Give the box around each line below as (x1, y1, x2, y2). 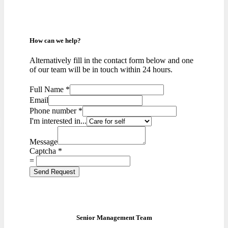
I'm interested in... (30, 117, 87, 126)
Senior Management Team (76, 214, 152, 222)
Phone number (30, 106, 78, 116)
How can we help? (30, 37, 81, 45)
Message (30, 137, 58, 147)
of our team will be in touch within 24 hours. (30, 65, 173, 74)
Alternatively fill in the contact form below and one (30, 56, 193, 65)
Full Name (30, 85, 66, 94)
